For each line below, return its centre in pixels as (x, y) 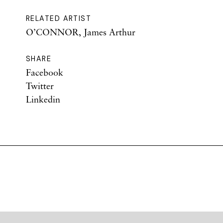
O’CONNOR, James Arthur (81, 32)
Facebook (45, 72)
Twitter (40, 86)
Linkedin (43, 99)
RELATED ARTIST (59, 18)
